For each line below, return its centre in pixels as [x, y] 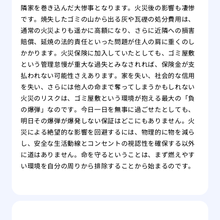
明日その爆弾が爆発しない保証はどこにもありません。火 [108, 121]
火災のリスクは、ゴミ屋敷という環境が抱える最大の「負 [108, 98]
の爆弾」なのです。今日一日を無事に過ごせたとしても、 [108, 110]
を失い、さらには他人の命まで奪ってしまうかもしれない [108, 87]
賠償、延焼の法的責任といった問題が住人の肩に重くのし [108, 42]
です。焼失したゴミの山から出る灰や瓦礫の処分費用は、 [108, 19]
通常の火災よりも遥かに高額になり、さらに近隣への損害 [108, 30]
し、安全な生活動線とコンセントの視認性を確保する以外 [108, 143]
